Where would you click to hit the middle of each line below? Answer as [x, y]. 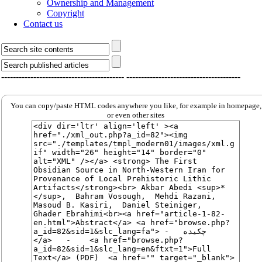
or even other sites [136, 115]
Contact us [43, 24]
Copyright [65, 13]
